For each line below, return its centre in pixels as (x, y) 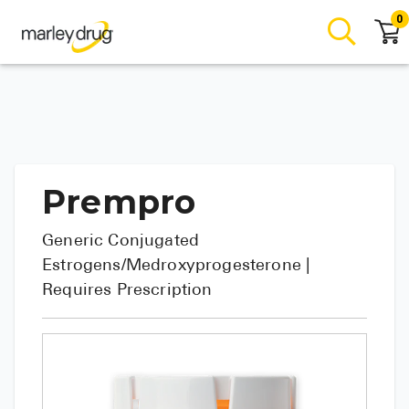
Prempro (119, 202)
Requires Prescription (127, 291)
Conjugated (154, 241)
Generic (75, 241)
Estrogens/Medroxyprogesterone (172, 266)
